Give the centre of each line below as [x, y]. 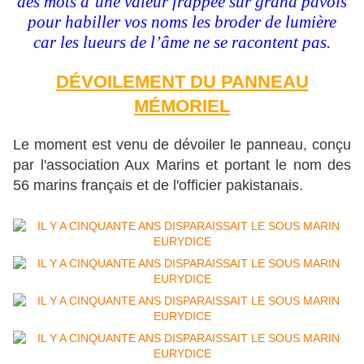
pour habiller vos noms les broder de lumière [182, 22]
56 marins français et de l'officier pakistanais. [160, 185]
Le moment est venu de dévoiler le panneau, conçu [182, 144]
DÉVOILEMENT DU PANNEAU [182, 81]
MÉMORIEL [182, 106]
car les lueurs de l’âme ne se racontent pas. [182, 42]
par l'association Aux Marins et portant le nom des [182, 165]
